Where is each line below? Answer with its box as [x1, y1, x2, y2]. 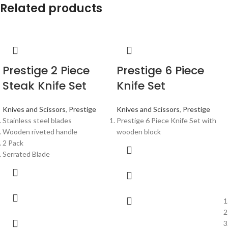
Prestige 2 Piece [3, 63, 90, 79]
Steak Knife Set [3, 78, 87, 94]
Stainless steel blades [3, 116, 72, 125]
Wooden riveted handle [3, 127, 77, 136]
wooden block [117, 127, 161, 136]
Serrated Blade [3, 150, 50, 159]
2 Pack [3, 138, 23, 148]
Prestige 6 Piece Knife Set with [117, 116, 216, 125]
